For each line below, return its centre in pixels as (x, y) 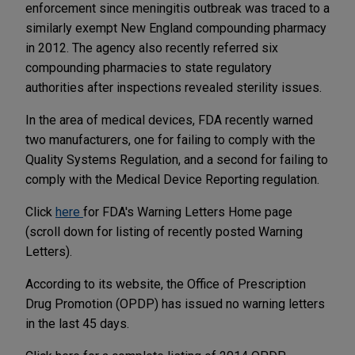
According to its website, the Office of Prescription (166, 284)
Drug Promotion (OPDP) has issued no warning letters (175, 303)
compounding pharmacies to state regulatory (149, 67)
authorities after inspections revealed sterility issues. (174, 87)
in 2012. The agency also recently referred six (152, 48)
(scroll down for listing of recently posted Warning (164, 231)
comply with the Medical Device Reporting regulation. (172, 179)
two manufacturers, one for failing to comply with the (170, 139)
